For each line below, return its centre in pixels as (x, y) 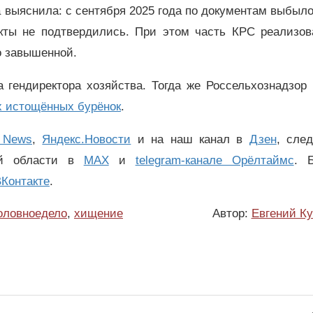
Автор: (232, 214)
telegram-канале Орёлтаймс (214, 160)
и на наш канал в (190, 139)
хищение (99, 214)
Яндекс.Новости (87, 139)
